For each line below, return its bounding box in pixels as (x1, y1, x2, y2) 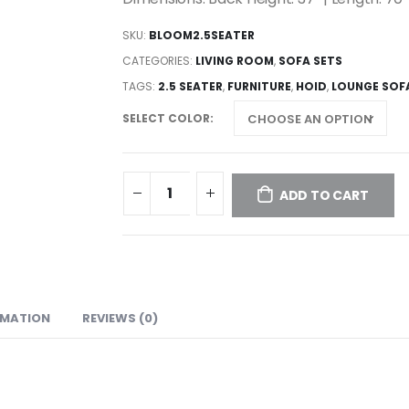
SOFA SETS (278, 52, 342, 68)
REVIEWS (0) (82, 309, 158, 327)
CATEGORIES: (122, 52, 195, 68)
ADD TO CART (278, 186, 369, 205)
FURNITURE (227, 78, 291, 94)
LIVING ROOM (195, 52, 274, 68)
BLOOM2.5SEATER (149, 26, 255, 43)
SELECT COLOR (122, 110, 210, 126)
